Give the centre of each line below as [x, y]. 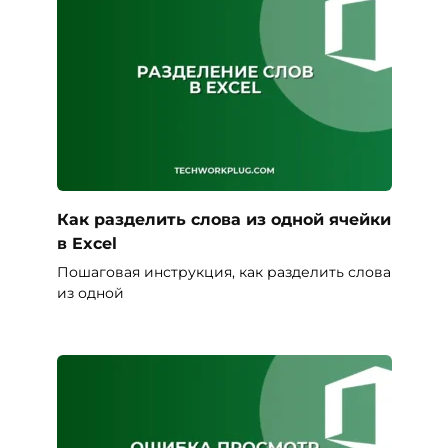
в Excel [86, 243]
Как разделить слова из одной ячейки [223, 219]
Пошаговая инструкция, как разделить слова [223, 271]
